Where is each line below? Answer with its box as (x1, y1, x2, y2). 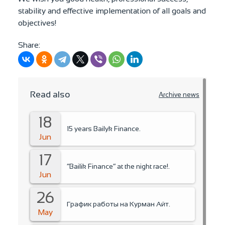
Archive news (159, 90, 199, 98)
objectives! (18, 18, 56, 27)
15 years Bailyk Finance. (67, 125, 141, 133)
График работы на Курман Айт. (67, 200, 170, 208)
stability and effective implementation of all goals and (18, 6, 206, 15)
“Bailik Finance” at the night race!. (67, 162, 170, 171)
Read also (30, 89, 70, 99)
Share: (18, 40, 40, 49)
